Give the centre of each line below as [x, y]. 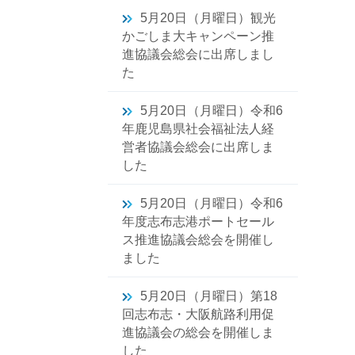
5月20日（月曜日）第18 [209, 296]
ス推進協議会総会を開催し [198, 240]
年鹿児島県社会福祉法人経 [198, 129]
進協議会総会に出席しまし [198, 54]
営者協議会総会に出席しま [198, 147]
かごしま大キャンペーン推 [198, 36]
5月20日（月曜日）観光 [208, 18]
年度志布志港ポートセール [198, 221]
